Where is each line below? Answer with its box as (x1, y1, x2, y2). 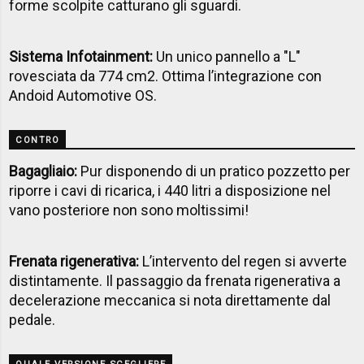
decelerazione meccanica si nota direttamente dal (9, 292, 331, 310)
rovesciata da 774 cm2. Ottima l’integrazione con (9, 67, 323, 85)
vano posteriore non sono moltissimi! (9, 201, 253, 219)
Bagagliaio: (9, 162, 81, 180)
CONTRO (15, 135, 60, 146)
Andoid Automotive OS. (9, 87, 158, 105)
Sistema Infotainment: (9, 48, 157, 66)
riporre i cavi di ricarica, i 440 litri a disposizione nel (9, 182, 331, 200)
